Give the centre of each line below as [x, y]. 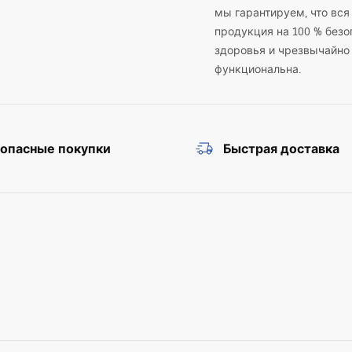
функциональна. [258, 69]
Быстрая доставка [281, 148]
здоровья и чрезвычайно [282, 50]
